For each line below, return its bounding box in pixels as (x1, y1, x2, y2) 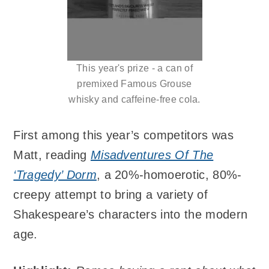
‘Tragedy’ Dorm (13, 168, 97, 182)
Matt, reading (13, 148, 91, 162)
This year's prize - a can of (76, 63, 193, 74)
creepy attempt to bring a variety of (13, 188, 208, 202)
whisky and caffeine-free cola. (68, 94, 201, 105)
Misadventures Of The (90, 148, 214, 162)
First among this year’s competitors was (13, 128, 234, 142)
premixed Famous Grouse (77, 79, 192, 89)
